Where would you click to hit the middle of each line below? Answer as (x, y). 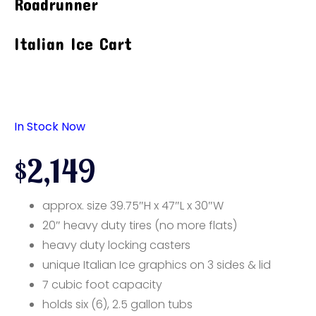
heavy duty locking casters (116, 245)
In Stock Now (50, 127)
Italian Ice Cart (73, 44)
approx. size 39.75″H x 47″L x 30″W (133, 206)
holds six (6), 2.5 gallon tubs (117, 304)
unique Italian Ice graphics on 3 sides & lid (157, 265)
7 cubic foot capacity (102, 285)
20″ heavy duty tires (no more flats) (140, 225)
